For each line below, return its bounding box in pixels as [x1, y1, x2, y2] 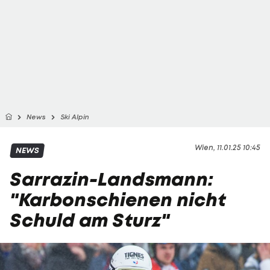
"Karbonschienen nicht [10, 187, 226, 212]
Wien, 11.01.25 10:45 [195, 143, 260, 152]
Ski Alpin [60, 113, 89, 121]
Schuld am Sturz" [10, 208, 170, 233]
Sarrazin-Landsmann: [10, 167, 213, 192]
